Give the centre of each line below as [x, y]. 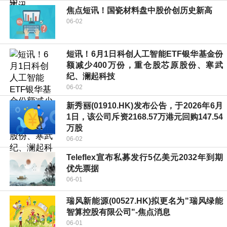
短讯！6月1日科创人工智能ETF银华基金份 [145, 54]
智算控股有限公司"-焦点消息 [118, 212]
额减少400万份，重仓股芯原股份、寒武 [145, 65]
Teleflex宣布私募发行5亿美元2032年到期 [145, 157]
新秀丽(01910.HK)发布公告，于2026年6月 [145, 105]
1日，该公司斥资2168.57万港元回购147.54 [145, 117]
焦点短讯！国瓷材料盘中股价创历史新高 [139, 10]
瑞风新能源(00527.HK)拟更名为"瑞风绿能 [145, 201]
